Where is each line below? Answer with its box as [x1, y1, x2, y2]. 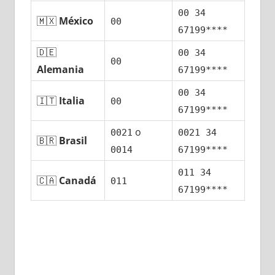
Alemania [37, 63, 85, 77]
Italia [59, 94, 85, 108]
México [59, 14, 94, 28]
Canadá [59, 174, 97, 188]
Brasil [59, 134, 88, 148]
